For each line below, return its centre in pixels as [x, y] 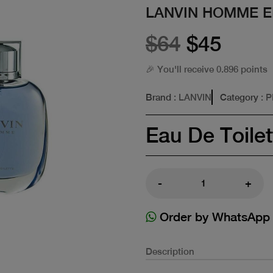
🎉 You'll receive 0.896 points [207, 69]
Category [239, 97]
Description [170, 251]
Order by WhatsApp [213, 216]
